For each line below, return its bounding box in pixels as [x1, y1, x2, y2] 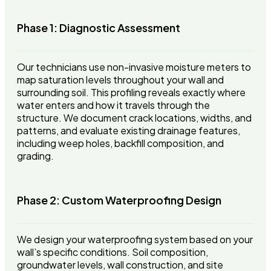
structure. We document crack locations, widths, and [17, 111, 252, 125]
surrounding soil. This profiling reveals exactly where [17, 86, 246, 99]
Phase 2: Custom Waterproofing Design [17, 193, 221, 207]
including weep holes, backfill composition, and [17, 137, 224, 150]
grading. [17, 149, 54, 163]
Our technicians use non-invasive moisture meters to [17, 60, 251, 74]
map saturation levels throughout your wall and [17, 73, 224, 87]
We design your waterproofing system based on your [17, 233, 253, 246]
